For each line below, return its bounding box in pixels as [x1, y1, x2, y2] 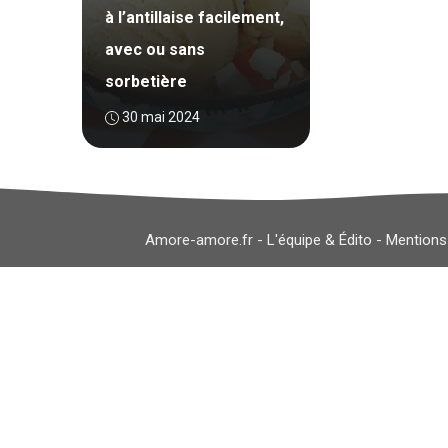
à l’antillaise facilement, [104, 8, 284, 27]
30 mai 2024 [121, 109, 200, 125]
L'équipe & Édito [267, 230, 372, 249]
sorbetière [104, 72, 187, 91]
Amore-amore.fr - [145, 230, 267, 249]
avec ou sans [104, 40, 205, 59]
